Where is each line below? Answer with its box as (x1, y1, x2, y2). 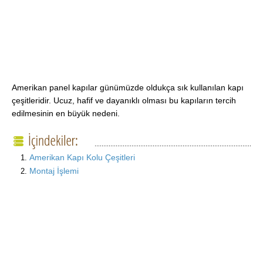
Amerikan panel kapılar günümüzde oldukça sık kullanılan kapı (12, 82, 244, 92)
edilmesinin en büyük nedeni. (12, 108, 120, 118)
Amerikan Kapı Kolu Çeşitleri (29, 152, 135, 162)
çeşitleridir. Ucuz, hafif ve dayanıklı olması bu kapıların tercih (12, 95, 236, 105)
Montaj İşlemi (29, 166, 79, 176)
